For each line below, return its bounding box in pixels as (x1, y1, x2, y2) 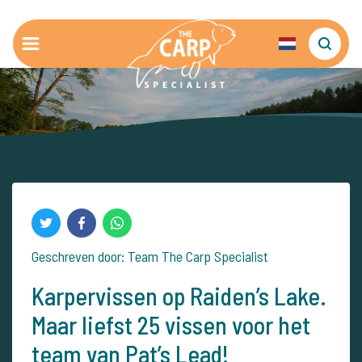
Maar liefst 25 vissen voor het (32, 310, 310, 339)
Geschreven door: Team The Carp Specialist (32, 247, 268, 265)
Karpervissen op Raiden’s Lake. (32, 281, 326, 310)
